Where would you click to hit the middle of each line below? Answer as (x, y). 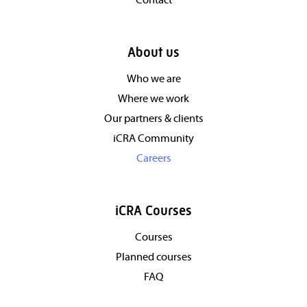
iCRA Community (153, 139)
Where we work (153, 99)
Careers (153, 159)
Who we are (153, 79)
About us (153, 53)
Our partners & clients (153, 119)
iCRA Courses (153, 211)
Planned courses (153, 257)
